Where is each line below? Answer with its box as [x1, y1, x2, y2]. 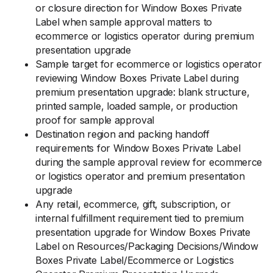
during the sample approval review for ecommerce [35, 156, 262, 168]
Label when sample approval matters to [35, 16, 213, 28]
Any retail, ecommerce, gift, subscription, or [35, 198, 231, 210]
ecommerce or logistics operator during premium [35, 30, 254, 42]
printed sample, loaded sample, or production [35, 100, 238, 112]
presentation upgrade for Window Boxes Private [35, 226, 250, 238]
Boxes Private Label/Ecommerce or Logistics [35, 254, 234, 266]
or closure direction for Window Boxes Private [35, 2, 242, 14]
